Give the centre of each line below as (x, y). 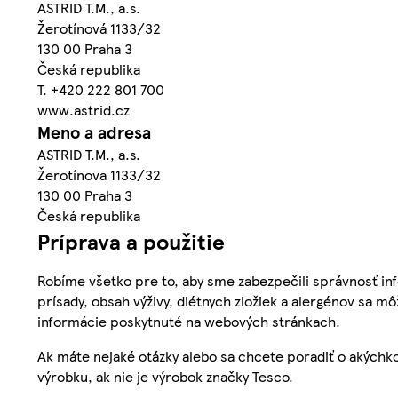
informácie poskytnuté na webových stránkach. (189, 322)
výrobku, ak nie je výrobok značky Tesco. (165, 377)
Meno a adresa (94, 132)
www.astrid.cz (84, 110)
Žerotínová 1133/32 (99, 28)
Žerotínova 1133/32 (99, 175)
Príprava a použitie (131, 241)
